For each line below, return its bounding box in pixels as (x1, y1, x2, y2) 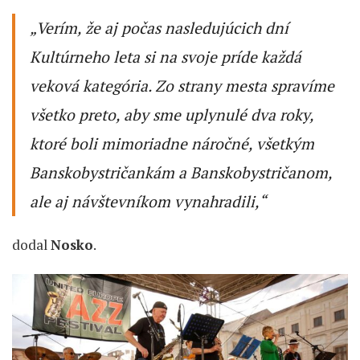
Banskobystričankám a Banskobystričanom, (30, 162, 332, 184)
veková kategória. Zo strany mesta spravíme (30, 76, 334, 97)
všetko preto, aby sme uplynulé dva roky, (30, 104, 313, 126)
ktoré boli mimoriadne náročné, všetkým (30, 133, 314, 155)
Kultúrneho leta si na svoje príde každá (30, 47, 301, 68)
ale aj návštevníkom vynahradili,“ (30, 191, 266, 213)
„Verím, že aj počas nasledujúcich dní (30, 18, 288, 39)
